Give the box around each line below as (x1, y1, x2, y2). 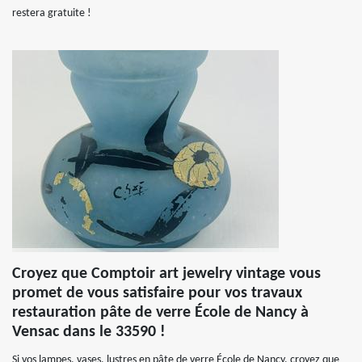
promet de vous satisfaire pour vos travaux (12, 285, 302, 301)
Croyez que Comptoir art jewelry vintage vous (12, 266, 321, 282)
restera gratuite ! (12, 7, 91, 19)
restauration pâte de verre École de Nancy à (12, 305, 309, 321)
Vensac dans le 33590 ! (12, 324, 166, 340)
